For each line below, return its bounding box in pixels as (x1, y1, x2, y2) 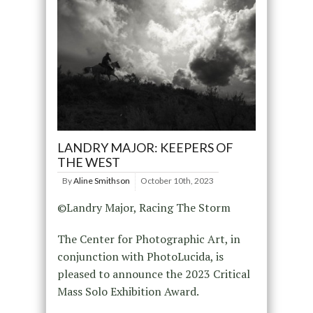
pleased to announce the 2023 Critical (57, 266, 250, 282)
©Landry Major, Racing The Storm (57, 200, 231, 216)
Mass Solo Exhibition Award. (57, 284, 199, 300)
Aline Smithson (73, 175, 130, 187)
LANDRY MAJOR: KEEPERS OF (57, 140, 233, 156)
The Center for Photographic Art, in (57, 231, 240, 247)
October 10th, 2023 (140, 175, 214, 187)
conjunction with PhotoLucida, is (57, 249, 224, 265)
